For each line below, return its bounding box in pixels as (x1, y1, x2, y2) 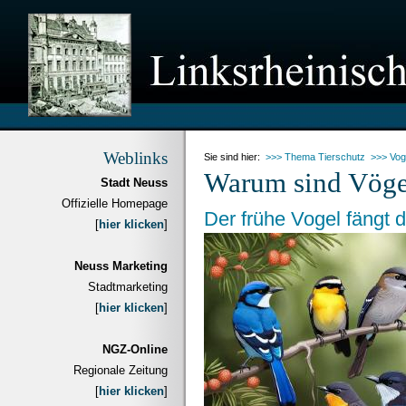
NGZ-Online (102, 343, 168, 356)
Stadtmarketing (88, 280, 168, 294)
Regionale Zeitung (73, 363, 168, 377)
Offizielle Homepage (62, 197, 168, 210)
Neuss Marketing (74, 259, 168, 273)
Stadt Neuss (101, 176, 168, 189)
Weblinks (103, 149, 168, 168)
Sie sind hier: (204, 151, 266, 162)
